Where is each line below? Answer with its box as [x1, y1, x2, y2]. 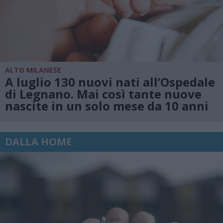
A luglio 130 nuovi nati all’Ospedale [5, 73, 215, 90]
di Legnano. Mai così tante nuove [5, 85, 202, 102]
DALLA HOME [5, 135, 72, 148]
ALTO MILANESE [5, 65, 61, 75]
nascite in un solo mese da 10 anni [5, 97, 209, 114]
